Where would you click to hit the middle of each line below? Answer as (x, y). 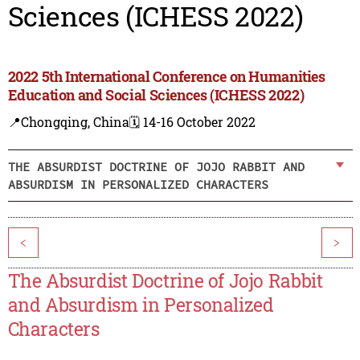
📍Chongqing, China (68, 122)
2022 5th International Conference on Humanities (166, 77)
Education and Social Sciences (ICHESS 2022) (156, 95)
